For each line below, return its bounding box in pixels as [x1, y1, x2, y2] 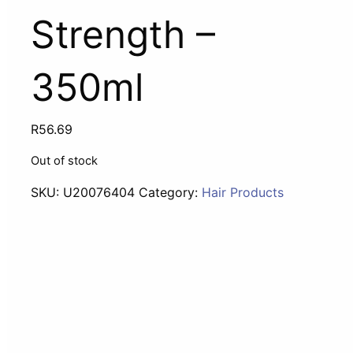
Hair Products [202, 184, 284, 200]
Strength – [31, 11, 216, 58]
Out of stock [31, 154, 98, 168]
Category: [139, 184, 203, 200]
